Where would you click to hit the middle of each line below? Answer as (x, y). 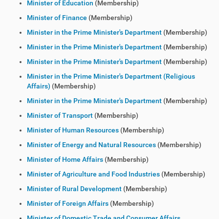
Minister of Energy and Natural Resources (91, 145)
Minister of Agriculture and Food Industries (93, 174)
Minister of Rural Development (74, 189)
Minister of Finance (57, 18)
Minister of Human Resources (73, 130)
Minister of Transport (60, 115)
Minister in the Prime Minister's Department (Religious (111, 76)
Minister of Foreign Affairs (68, 203)
